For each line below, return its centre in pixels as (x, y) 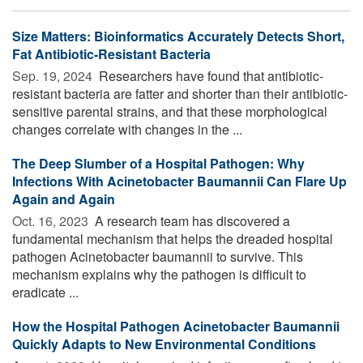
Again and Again (64, 199)
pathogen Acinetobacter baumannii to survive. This (158, 256)
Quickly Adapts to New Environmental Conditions (164, 344)
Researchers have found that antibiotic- (209, 75)
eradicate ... (45, 292)
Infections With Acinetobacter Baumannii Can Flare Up (179, 181)
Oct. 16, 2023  (52, 220)
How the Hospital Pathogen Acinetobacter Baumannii (176, 326)
